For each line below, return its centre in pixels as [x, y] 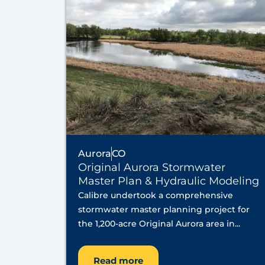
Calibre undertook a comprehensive [156, 195]
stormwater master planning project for [164, 210]
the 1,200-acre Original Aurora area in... [159, 224]
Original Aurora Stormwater [152, 168]
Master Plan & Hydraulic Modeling [169, 181]
